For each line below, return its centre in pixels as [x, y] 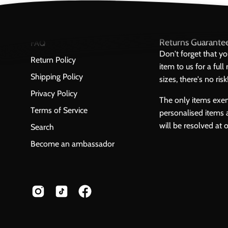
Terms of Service [59, 110]
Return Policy [53, 60]
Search [42, 127]
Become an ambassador [73, 144]
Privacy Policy [54, 94]
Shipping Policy [57, 77]
